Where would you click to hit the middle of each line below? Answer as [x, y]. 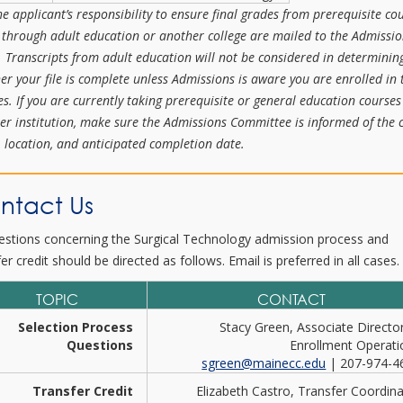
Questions [100, 345]
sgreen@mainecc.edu [264, 363]
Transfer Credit [83, 391]
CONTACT [291, 300]
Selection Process [76, 327]
